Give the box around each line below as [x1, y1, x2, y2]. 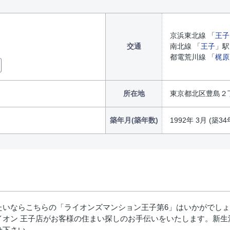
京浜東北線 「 [170, 31, 215, 40]
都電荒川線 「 [170, 53, 215, 61]
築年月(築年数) [109, 116, 158, 124]
